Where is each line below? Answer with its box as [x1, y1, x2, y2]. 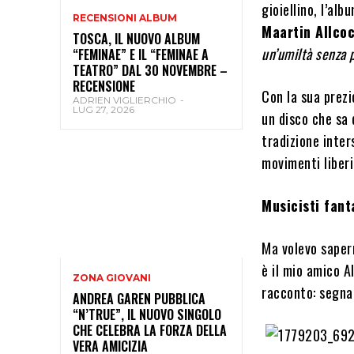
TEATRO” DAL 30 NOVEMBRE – [73, 60, 228, 80]
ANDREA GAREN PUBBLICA [73, 289, 205, 309]
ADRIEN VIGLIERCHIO [73, 93, 176, 106]
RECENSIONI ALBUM [73, 11, 177, 24]
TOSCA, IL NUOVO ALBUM [73, 28, 200, 48]
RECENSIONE [73, 76, 135, 96]
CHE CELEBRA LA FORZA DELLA [73, 321, 227, 341]
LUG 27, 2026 [73, 103, 134, 115]
